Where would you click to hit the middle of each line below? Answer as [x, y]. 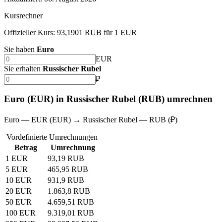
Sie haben [19, 49]
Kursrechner [23, 15]
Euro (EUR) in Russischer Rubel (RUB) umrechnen [108, 99]
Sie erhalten [22, 68]
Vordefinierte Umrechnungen [52, 137]
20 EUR [19, 191]
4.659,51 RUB [71, 202]
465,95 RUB [68, 169]
